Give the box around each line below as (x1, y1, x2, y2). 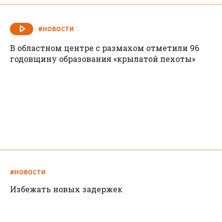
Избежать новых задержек (10, 184, 122, 195)
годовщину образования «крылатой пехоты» (10, 54, 195, 64)
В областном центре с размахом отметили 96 (10, 43, 199, 54)
